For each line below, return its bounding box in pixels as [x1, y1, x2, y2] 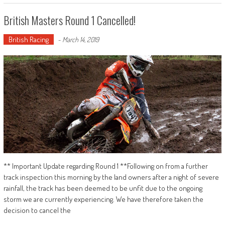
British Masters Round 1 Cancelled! [3, 12, 136, 28]
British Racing [8, 34, 49, 44]
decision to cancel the [3, 205, 71, 215]
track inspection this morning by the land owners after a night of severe [3, 172, 219, 182]
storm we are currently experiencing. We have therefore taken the [3, 194, 203, 204]
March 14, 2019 [62, 35, 99, 44]
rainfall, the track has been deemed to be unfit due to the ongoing [3, 183, 202, 193]
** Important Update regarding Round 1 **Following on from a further [3, 161, 208, 171]
